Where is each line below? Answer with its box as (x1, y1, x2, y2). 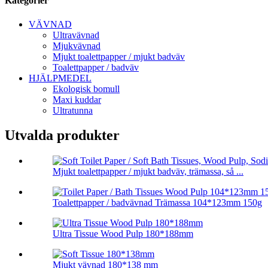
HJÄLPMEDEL (29, 72, 92, 83)
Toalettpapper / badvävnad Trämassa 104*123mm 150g (53, 197, 262, 208)
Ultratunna (53, 105, 93, 115)
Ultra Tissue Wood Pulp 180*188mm (53, 229, 193, 239)
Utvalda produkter (5, 127, 120, 144)
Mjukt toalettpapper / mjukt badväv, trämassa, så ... (53, 166, 243, 177)
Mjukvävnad (53, 40, 100, 51)
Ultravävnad (53, 29, 99, 40)
